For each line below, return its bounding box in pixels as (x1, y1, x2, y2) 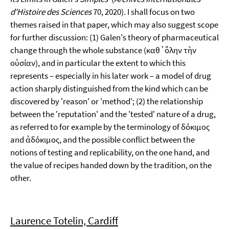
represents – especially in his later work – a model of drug (10, 70, 211, 81)
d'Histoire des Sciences (10, 6, 91, 17)
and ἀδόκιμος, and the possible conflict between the (10, 134, 195, 145)
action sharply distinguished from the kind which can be (10, 83, 208, 94)
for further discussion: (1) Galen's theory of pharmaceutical (10, 32, 219, 43)
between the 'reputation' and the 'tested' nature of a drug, (10, 108, 216, 120)
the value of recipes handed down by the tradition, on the (10, 159, 212, 171)
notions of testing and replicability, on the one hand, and (10, 147, 210, 158)
